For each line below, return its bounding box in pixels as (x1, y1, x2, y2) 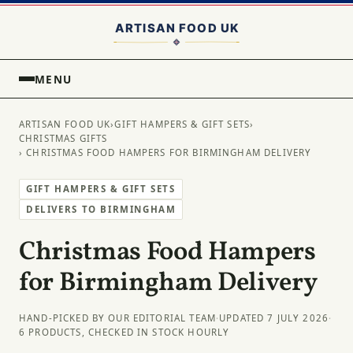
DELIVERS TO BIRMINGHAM (26, 203, 176, 215)
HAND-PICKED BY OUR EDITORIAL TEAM (19, 312, 217, 325)
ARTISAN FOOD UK (19, 118, 111, 130)
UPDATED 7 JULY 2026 (219, 312, 329, 325)
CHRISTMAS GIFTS (19, 132, 108, 144)
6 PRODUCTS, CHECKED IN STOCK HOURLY (19, 326, 230, 339)
